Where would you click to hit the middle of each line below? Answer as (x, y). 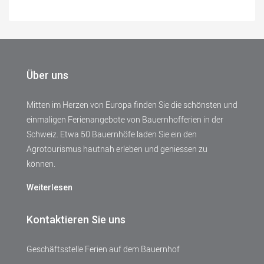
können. (41, 164)
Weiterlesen (49, 187)
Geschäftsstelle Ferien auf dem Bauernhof (103, 249)
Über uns (47, 75)
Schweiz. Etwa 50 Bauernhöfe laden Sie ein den (112, 134)
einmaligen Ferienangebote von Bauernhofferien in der (125, 119)
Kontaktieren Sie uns (76, 220)
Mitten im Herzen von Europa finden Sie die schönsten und (132, 105)
